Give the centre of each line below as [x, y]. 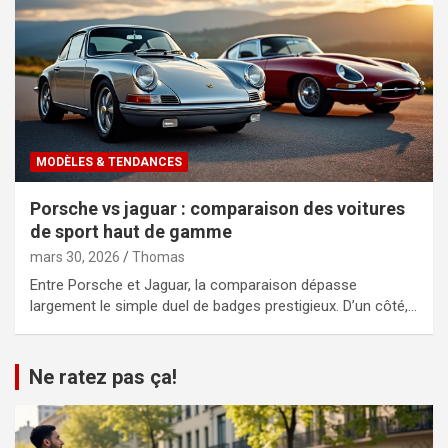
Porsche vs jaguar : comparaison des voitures [217, 208]
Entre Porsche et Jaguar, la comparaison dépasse [193, 284]
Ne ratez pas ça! [103, 376]
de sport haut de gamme [131, 231]
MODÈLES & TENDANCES [109, 161]
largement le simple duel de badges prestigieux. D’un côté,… [223, 305]
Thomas [158, 256]
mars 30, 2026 [75, 256]
